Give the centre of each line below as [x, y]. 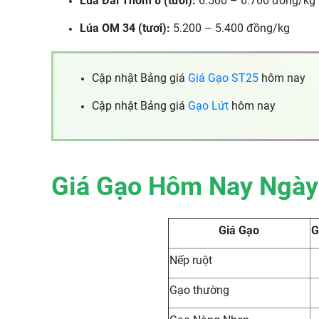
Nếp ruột [190, 260]
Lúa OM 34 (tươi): [126, 28]
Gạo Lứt [208, 106]
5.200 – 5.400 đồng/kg [231, 28]
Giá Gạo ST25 [223, 78]
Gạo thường [199, 290]
